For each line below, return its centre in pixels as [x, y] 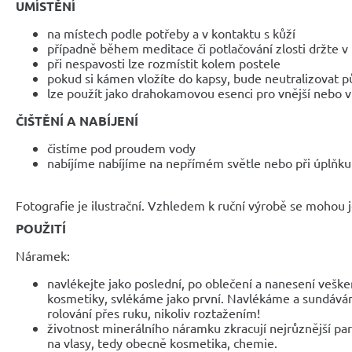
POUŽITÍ [41, 228]
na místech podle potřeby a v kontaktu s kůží [171, 33]
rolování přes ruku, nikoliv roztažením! [154, 312]
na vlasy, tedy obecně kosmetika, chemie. [162, 342]
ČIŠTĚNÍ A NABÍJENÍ [77, 120]
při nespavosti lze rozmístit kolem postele [164, 62]
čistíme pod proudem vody [121, 147]
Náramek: [43, 255]
